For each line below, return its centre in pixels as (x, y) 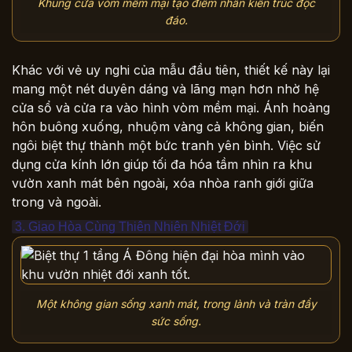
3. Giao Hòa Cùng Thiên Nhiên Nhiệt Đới (130, 227)
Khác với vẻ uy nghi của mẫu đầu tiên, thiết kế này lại (171, 70)
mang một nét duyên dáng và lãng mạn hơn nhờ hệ (165, 89)
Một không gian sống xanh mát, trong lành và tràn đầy (176, 303)
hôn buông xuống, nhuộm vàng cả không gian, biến (168, 127)
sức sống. (176, 321)
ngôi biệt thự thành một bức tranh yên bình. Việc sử (166, 146)
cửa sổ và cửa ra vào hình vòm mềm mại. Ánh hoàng (171, 108)
